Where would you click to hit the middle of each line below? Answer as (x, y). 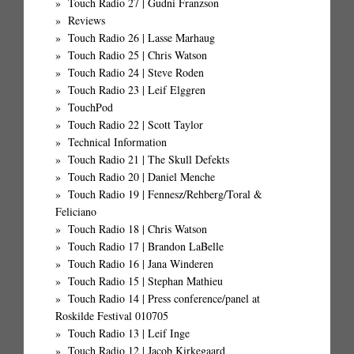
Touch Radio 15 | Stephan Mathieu (145, 281)
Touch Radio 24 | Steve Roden (136, 73)
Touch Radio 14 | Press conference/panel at (164, 299)
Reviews (87, 21)
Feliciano (76, 212)
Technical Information (117, 142)
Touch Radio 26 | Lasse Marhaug (141, 38)
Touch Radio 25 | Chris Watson (137, 55)
